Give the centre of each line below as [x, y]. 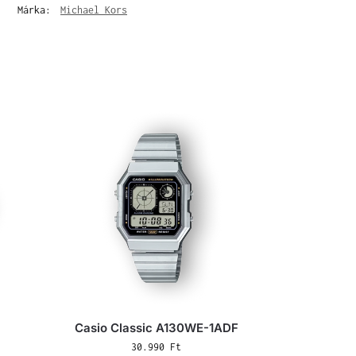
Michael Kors [94, 10]
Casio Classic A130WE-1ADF [156, 328]
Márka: [37, 10]
